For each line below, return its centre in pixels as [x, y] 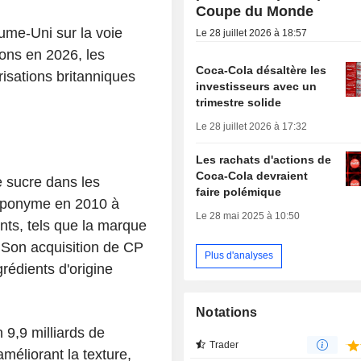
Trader [224, 344]
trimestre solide [239, 102]
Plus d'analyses [239, 256]
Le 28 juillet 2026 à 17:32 [252, 126]
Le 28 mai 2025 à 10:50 [248, 216]
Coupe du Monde [255, 11]
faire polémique [239, 191]
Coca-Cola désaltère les [261, 70]
